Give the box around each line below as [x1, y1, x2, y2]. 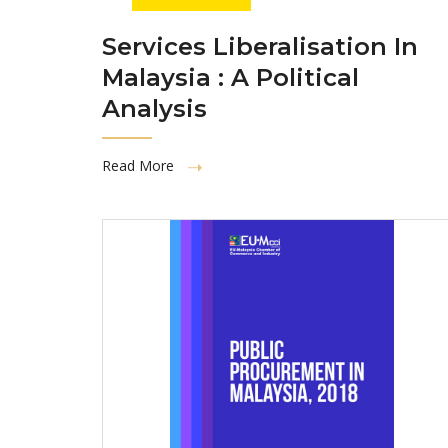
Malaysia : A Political [102, 62, 359, 92]
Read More [102, 155, 178, 175]
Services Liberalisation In [102, 31, 418, 61]
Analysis [102, 93, 207, 123]
